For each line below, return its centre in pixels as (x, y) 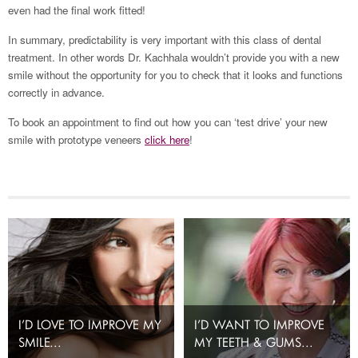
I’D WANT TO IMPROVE (260, 324)
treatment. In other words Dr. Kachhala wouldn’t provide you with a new (174, 57)
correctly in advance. (56, 92)
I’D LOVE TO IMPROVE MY (90, 324)
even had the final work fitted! (77, 10)
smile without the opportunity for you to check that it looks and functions (175, 75)
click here (167, 139)
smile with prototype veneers (76, 139)
